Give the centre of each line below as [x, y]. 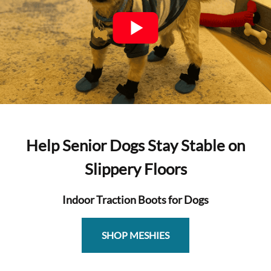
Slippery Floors [135, 169]
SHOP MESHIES [135, 235]
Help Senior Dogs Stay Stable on [135, 145]
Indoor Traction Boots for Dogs [135, 200]
